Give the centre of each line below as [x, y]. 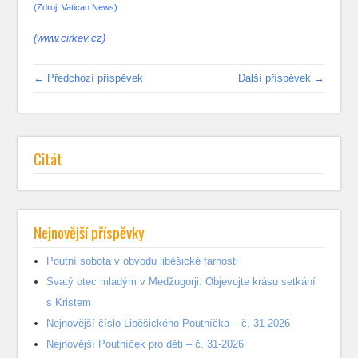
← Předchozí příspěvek [89, 78]
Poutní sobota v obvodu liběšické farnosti [143, 261]
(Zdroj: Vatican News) [76, 7]
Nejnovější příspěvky [89, 231]
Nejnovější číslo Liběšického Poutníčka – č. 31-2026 [169, 323]
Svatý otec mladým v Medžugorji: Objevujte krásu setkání [181, 281]
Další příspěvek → [281, 78]
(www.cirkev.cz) [70, 38]
